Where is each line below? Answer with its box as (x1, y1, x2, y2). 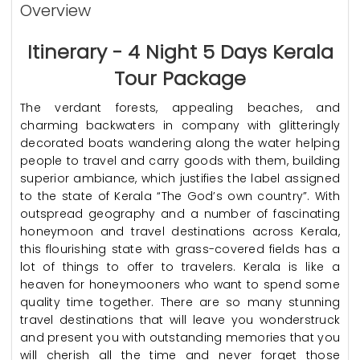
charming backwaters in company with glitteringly (20, 117, 340, 133)
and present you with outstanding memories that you (20, 329, 340, 346)
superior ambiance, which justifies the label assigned (20, 170, 340, 186)
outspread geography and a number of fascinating (20, 206, 340, 222)
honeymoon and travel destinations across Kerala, (20, 223, 340, 239)
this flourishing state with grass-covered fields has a (20, 241, 340, 257)
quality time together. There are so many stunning (20, 294, 340, 310)
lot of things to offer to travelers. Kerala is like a (20, 259, 340, 275)
